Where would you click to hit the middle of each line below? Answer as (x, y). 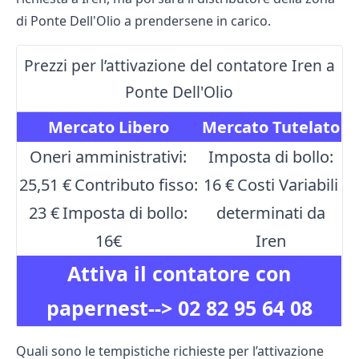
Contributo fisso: (136, 185)
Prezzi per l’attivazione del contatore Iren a (179, 66)
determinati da (270, 213)
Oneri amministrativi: (108, 157)
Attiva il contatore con (179, 274)
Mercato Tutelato (270, 127)
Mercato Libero (108, 127)
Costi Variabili (287, 185)
